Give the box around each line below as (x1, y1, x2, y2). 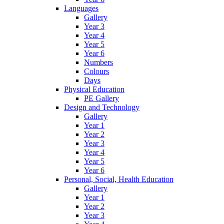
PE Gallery (84, 93, 119, 102)
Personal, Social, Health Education (64, 174, 173, 183)
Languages (64, 3, 98, 12)
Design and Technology (64, 102, 139, 111)
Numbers (84, 57, 113, 66)
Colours (84, 66, 109, 75)
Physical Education (64, 84, 124, 93)
